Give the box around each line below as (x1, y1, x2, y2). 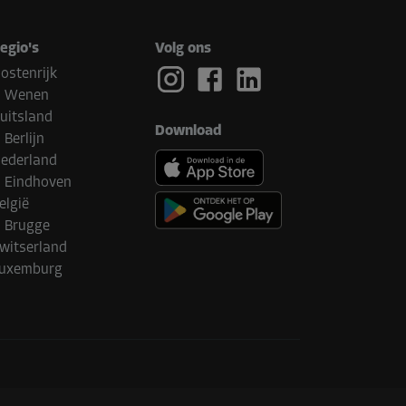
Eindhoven (5, 176, 72, 191)
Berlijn (5, 132, 44, 148)
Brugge (5, 219, 50, 235)
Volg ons (155, 42, 211, 57)
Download (155, 124, 222, 140)
